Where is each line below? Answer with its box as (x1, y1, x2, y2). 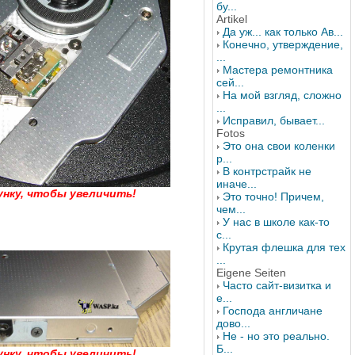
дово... (216, 317, 250, 330)
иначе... (216, 177, 257, 190)
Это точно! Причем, (223, 190, 324, 203)
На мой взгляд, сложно (223, 89, 342, 101)
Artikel (216, 13, 247, 25)
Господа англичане (223, 304, 323, 317)
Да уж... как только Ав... (223, 25, 343, 38)
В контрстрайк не (223, 165, 311, 177)
